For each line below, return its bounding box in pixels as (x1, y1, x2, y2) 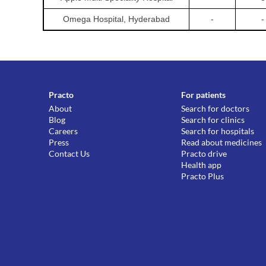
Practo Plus (181, 171, 224, 181)
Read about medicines (181, 137, 262, 147)
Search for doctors (181, 103, 250, 113)
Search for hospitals (181, 126, 255, 136)
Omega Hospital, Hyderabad (63, 14, 170, 24)
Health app (181, 160, 222, 170)
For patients (181, 90, 226, 100)
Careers (49, 126, 78, 136)
